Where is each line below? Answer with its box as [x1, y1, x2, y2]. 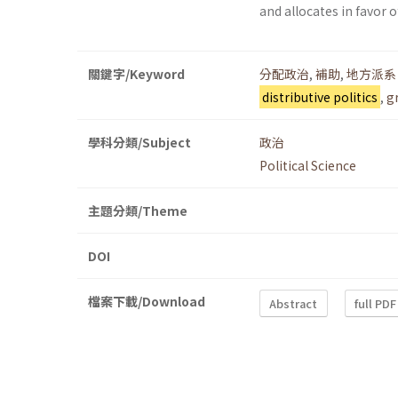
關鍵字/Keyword [88, 65, 185, 84]
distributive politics [261, 88, 378, 107]
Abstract [269, 294, 318, 312]
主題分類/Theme [88, 202, 187, 220]
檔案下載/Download [88, 292, 205, 311]
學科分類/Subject [88, 133, 191, 152]
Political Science [259, 156, 356, 175]
